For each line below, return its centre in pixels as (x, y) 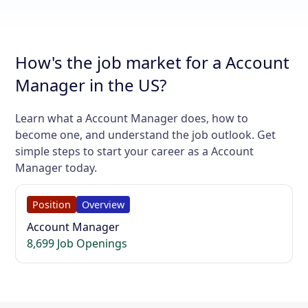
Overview (103, 204)
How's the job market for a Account (153, 62)
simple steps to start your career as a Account (135, 151)
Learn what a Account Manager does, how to (132, 118)
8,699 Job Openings (77, 243)
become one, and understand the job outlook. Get (146, 134)
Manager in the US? (91, 85)
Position (52, 204)
